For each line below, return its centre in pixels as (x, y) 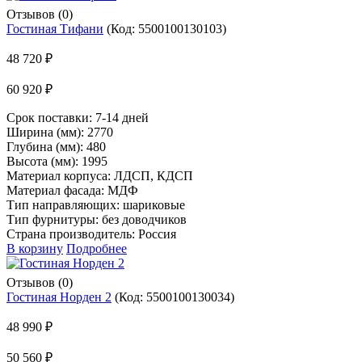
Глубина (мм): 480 (56, 146)
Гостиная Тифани (55, 28)
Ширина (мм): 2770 (60, 132)
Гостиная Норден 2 (59, 297)
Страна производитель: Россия (91, 234)
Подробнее (97, 248)
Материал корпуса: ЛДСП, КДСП (100, 175)
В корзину (35, 248)
